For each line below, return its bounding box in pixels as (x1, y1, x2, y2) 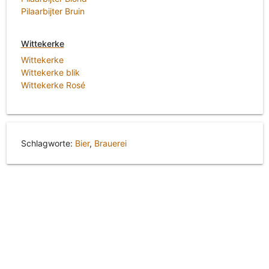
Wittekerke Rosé (20, 80, 85, 91)
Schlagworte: (20, 138, 75, 149)
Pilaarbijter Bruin (20, 5, 85, 16)
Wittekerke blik (20, 67, 80, 78)
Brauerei (94, 138, 127, 149)
